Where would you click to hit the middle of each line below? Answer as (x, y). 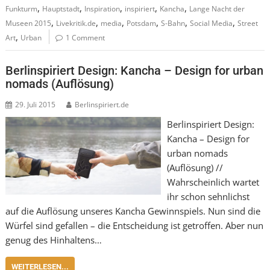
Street (248, 23)
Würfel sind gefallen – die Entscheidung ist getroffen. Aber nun (135, 225)
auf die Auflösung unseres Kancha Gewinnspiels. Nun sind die (133, 211)
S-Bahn (173, 23)
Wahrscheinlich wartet (213, 182)
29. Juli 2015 (36, 105)
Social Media (212, 23)
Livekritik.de (76, 23)
